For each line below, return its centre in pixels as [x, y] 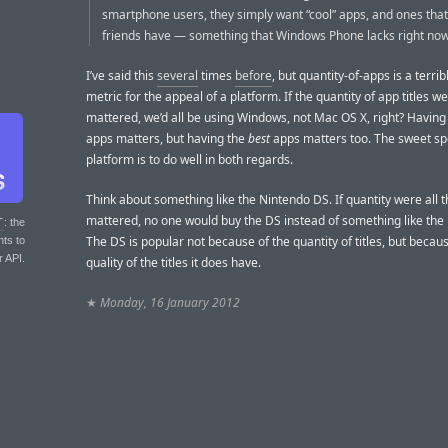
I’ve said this [121, 75]
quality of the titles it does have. [173, 263]
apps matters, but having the [167, 138]
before [253, 75]
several [177, 75]
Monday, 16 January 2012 [170, 303]
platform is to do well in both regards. [189, 159]
